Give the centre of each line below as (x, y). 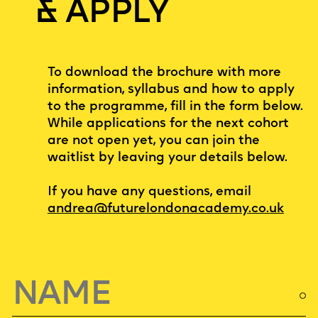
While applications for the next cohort (168, 124)
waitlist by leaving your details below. (167, 158)
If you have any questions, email (149, 192)
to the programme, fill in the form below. (175, 106)
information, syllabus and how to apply (171, 89)
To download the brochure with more (164, 72)
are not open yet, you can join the (153, 141)
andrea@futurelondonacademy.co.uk (165, 209)
